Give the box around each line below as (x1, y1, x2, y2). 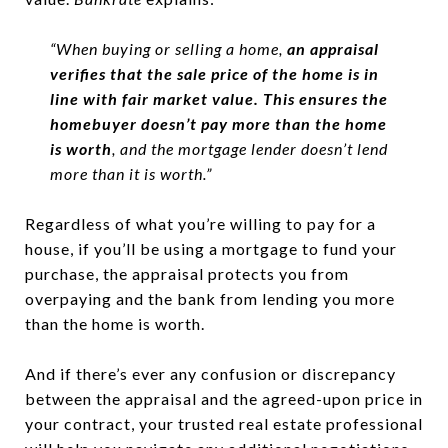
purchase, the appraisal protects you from (25, 264, 349, 284)
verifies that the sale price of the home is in (49, 64, 379, 84)
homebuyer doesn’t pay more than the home (49, 114, 387, 134)
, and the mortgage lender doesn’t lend (111, 139, 388, 159)
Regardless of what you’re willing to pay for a (25, 214, 376, 234)
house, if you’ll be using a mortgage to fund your (25, 239, 397, 259)
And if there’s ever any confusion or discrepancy (25, 364, 396, 384)
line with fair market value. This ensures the (49, 89, 388, 109)
